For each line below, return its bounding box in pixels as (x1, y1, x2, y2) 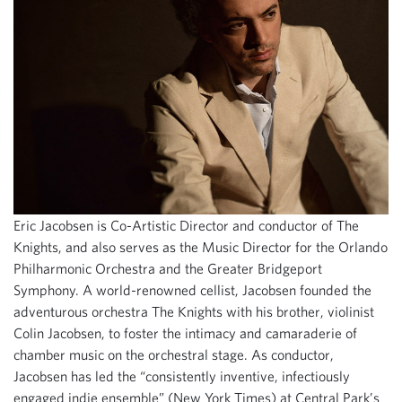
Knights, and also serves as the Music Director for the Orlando (13, 239, 388, 256)
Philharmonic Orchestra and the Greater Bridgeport (13, 260, 322, 277)
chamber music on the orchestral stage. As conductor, (13, 346, 334, 363)
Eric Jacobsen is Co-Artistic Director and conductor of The (13, 217, 359, 234)
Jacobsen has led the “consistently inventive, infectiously (13, 368, 350, 385)
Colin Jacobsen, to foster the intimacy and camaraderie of (13, 325, 357, 342)
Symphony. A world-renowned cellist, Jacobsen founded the (13, 282, 371, 299)
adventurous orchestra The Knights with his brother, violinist (13, 303, 374, 320)
